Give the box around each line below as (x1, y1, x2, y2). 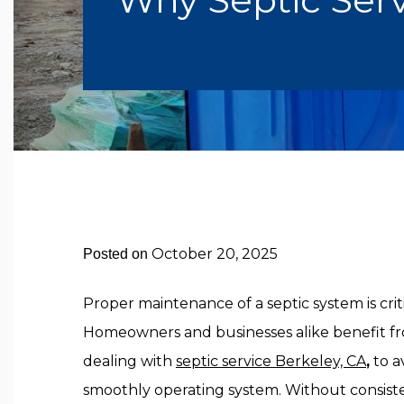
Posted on (83, 246, 151, 262)
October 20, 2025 (151, 245, 278, 262)
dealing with (83, 353, 176, 370)
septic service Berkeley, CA (176, 353, 366, 370)
